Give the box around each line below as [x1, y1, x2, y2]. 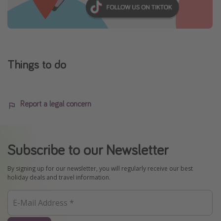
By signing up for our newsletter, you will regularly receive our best [7, 164, 193, 173]
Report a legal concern [20, 98, 91, 109]
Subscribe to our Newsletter [7, 140, 168, 159]
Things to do [7, 56, 66, 72]
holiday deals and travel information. [7, 173, 110, 182]
